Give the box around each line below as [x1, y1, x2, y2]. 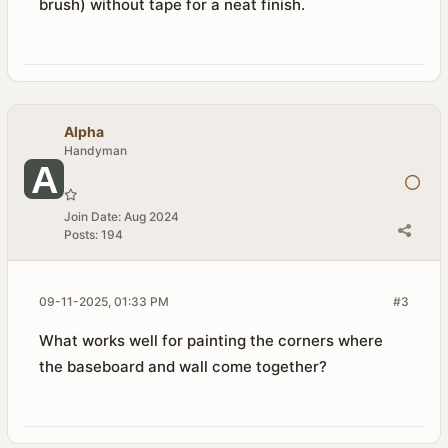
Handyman [64, 143, 127, 158]
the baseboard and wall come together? [39, 357, 327, 376]
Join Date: [64, 209, 121, 224]
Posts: [64, 227, 98, 242]
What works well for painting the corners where [39, 331, 383, 350]
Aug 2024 [124, 209, 179, 224]
